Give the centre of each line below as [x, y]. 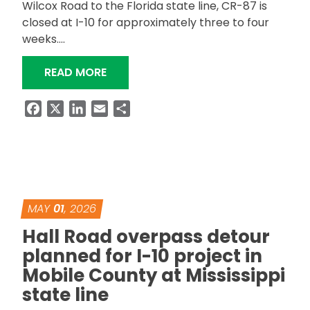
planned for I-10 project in [142, 256]
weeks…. [44, 39]
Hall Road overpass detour [146, 237]
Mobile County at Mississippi [154, 275]
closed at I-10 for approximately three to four [146, 22]
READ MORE [75, 72]
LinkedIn [108, 108]
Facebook [69, 108]
